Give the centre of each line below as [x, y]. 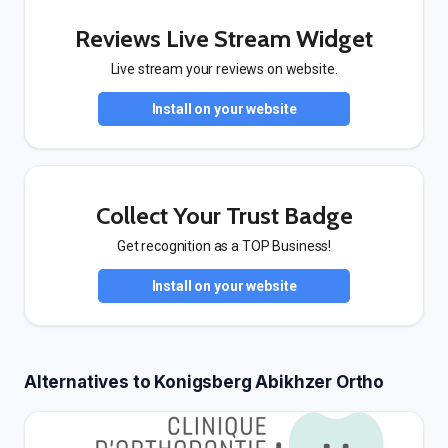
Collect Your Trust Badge [224, 215]
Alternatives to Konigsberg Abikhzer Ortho [204, 382]
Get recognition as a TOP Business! [224, 246]
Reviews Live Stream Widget [224, 38]
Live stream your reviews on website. [224, 69]
